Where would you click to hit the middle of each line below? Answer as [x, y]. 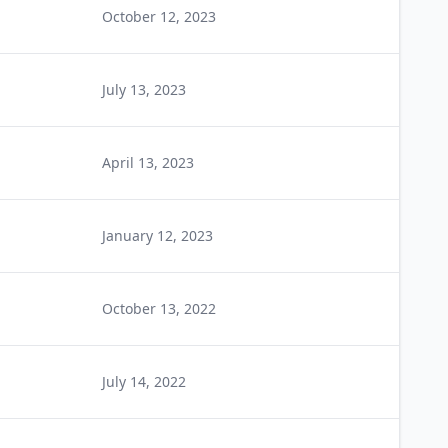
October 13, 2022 [159, 308]
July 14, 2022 [144, 381]
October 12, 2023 [159, 16]
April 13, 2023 [148, 162]
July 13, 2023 [144, 89]
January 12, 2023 [157, 235]
